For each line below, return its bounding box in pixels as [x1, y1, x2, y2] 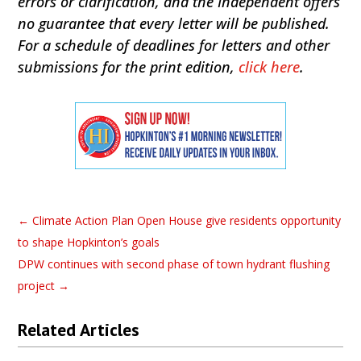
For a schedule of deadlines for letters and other [18, 35, 330, 55]
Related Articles [18, 318, 140, 342]
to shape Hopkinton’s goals [18, 234, 160, 251]
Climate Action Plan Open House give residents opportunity [32, 213, 342, 229]
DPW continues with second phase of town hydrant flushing [18, 256, 330, 272]
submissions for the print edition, [18, 56, 239, 77]
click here [239, 56, 301, 77]
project [18, 278, 56, 294]
